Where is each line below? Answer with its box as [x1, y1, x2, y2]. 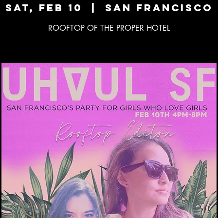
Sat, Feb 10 [5, 1, 83, 14]
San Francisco [105, 1, 213, 14]
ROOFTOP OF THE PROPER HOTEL [48, 23, 170, 34]
